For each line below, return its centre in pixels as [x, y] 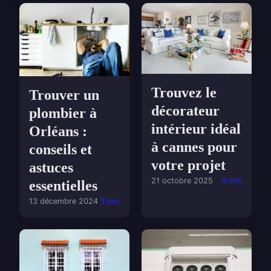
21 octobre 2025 [182, 181]
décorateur [185, 111]
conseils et [60, 150]
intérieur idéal [196, 129]
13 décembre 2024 [64, 201]
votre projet [188, 165]
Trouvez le [184, 93]
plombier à [63, 113]
